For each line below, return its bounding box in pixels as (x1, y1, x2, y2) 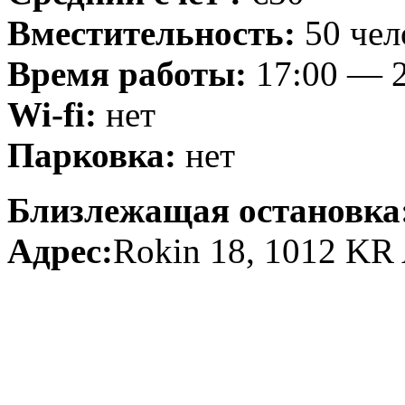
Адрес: (7, 231, 113, 270)
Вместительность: (7, 13, 296, 52)
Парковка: (7, 135, 176, 174)
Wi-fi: (7, 94, 97, 134)
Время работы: (7, 53, 247, 93)
